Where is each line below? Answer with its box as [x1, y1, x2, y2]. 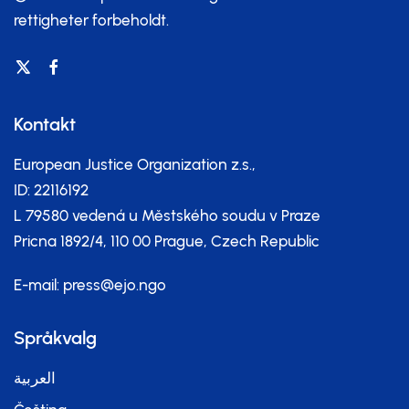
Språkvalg [14, 327, 97, 349]
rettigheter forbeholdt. [14, 11, 169, 29]
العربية [14, 369, 56, 387]
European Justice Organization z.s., [14, 155, 256, 173]
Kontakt [14, 113, 76, 135]
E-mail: [14, 276, 63, 294]
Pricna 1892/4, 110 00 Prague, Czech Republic [14, 232, 320, 250]
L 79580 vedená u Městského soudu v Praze [14, 206, 320, 225]
